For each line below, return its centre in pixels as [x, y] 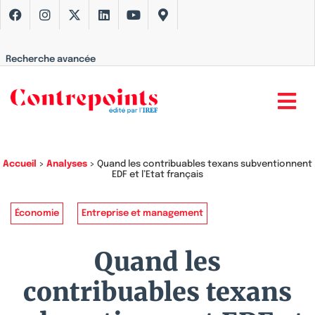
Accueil [20, 164]
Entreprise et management [142, 213]
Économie [37, 213]
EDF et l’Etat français [157, 175]
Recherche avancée [51, 59]
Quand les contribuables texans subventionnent [205, 164]
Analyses [67, 164]
